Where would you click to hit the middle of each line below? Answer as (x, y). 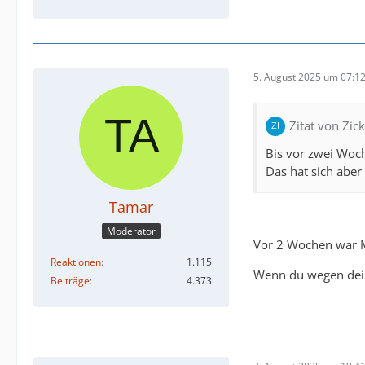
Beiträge (70, 281)
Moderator (131, 231)
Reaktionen (76, 262)
